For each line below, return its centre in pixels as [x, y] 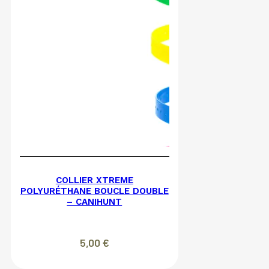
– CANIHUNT [95, 201]
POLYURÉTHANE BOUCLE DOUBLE [94, 191]
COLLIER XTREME [94, 180]
